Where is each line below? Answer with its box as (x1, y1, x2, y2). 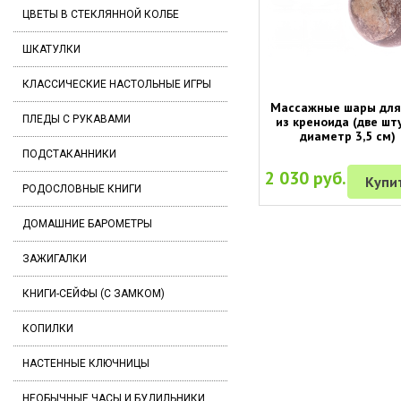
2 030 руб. (265, 166, 347, 190)
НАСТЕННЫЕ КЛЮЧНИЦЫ (22, 357, 149, 370)
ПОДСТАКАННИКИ (22, 148, 116, 160)
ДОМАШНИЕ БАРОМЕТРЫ (22, 218, 152, 230)
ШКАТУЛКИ (22, 43, 81, 55)
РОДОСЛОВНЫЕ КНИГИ (22, 183, 141, 195)
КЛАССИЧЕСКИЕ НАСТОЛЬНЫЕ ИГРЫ (22, 78, 211, 90)
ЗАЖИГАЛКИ (22, 252, 87, 265)
